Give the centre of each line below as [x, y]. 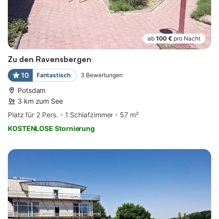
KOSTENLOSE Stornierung [52, 128]
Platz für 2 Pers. [33, 114]
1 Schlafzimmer [89, 114]
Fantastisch [53, 75]
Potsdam [32, 90]
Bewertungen [104, 75]
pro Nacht [187, 38]
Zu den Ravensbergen [50, 59]
